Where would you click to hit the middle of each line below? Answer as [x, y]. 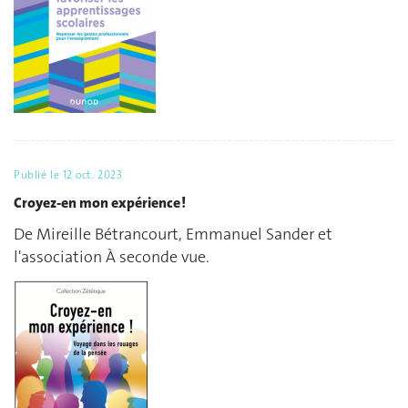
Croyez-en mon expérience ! [100, 202]
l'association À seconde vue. [112, 257]
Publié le [38, 175]
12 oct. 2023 [92, 175]
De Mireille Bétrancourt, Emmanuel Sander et [173, 235]
